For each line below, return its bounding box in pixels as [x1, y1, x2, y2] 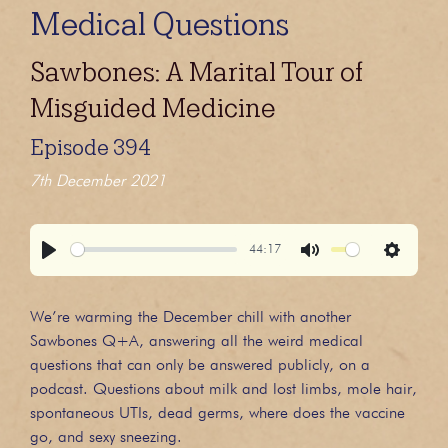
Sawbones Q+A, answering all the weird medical [30, 333, 363, 350]
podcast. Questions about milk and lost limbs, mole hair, [30, 381, 417, 398]
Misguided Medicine [30, 92, 276, 123]
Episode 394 [30, 135, 151, 160]
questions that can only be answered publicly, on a [30, 357, 370, 374]
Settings [392, 263, 443, 280]
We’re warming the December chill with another [30, 309, 351, 326]
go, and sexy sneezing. [30, 429, 182, 446]
